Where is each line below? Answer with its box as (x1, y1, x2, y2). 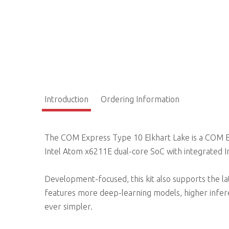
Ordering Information (101, 95, 179, 104)
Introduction (44, 95, 88, 104)
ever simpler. (44, 202, 93, 211)
